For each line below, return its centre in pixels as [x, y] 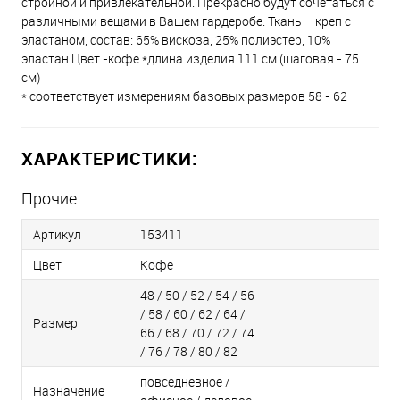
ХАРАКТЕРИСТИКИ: [110, 158]
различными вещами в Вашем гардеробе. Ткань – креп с [186, 21]
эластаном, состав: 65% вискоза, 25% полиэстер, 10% [176, 40]
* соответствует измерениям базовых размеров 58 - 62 [184, 96]
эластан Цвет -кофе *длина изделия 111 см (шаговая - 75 [190, 58]
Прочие [49, 198]
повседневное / [185, 382]
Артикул [57, 234]
